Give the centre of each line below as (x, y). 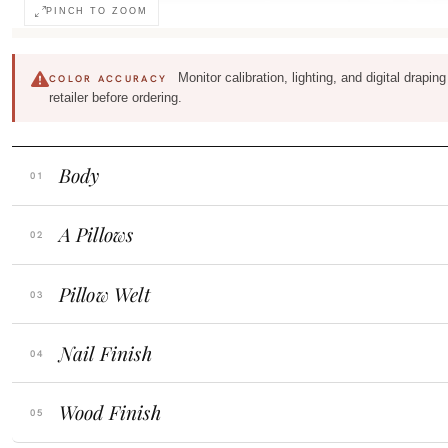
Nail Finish (105, 352)
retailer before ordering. (115, 98)
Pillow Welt (104, 293)
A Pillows (96, 234)
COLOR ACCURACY (108, 79)
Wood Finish (109, 411)
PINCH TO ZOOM (97, 11)
